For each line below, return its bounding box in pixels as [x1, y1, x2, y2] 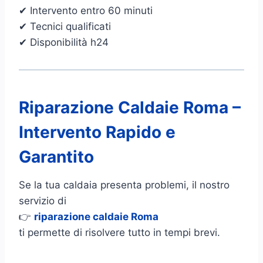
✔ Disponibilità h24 [19, 36, 109, 48]
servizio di [19, 194, 66, 207]
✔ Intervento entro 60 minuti [19, 4, 153, 16]
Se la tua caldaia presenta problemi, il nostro [19, 178, 230, 191]
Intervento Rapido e [19, 122, 176, 142]
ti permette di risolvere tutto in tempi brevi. [19, 226, 220, 238]
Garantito [19, 146, 94, 167]
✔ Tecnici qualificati [19, 20, 111, 32]
